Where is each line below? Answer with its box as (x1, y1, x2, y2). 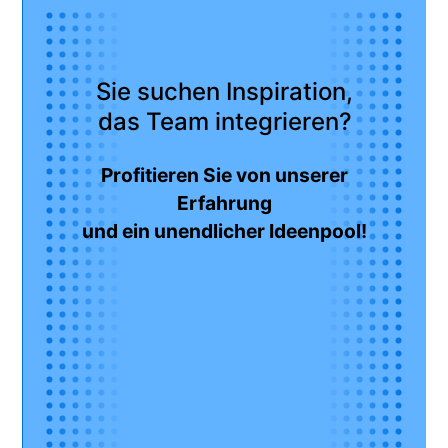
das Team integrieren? (97, 106, 352, 136)
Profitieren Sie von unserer (101, 162, 348, 187)
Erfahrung (177, 190, 272, 215)
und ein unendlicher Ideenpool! (82, 218, 367, 243)
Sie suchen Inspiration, (96, 76, 353, 106)
